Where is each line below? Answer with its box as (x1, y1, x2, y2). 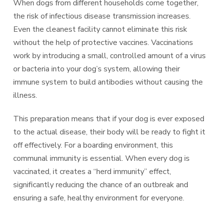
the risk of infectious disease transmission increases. (13, 10, 191, 22)
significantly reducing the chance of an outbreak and (13, 179, 188, 190)
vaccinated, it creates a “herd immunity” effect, (13, 166, 171, 177)
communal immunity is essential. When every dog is (13, 153, 190, 164)
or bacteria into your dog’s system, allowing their (13, 63, 180, 74)
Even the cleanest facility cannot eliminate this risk (13, 23, 187, 35)
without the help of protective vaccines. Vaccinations (13, 37, 193, 48)
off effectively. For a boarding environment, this (13, 139, 173, 151)
